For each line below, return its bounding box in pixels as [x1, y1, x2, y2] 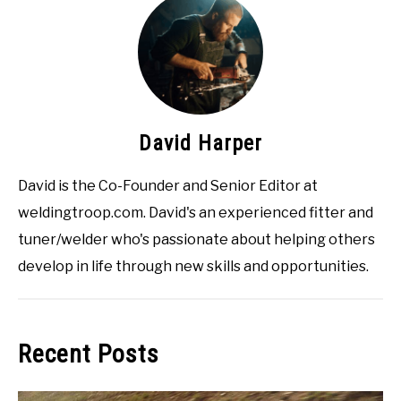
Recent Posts [18, 338, 159, 369]
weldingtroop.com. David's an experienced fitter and [18, 203, 373, 221]
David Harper [139, 130, 262, 156]
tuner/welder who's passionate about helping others [18, 230, 375, 248]
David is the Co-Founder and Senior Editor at [18, 176, 318, 194]
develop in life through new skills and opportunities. [18, 257, 369, 275]
